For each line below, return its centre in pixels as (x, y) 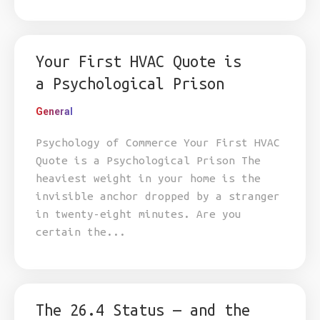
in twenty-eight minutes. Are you (139, 214)
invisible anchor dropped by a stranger (158, 196)
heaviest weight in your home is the (148, 178)
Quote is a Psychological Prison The (148, 160)
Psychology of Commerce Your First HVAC (158, 142)
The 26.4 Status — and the (143, 310)
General (54, 111)
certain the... (81, 232)
